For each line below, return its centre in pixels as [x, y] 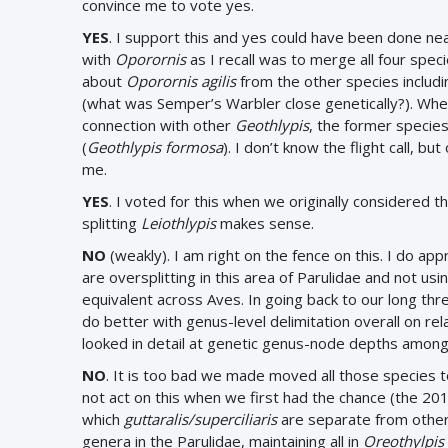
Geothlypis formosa [155, 147]
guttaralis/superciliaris [200, 419]
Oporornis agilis [181, 81]
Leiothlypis [178, 223]
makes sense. [265, 223]
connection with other [158, 125]
